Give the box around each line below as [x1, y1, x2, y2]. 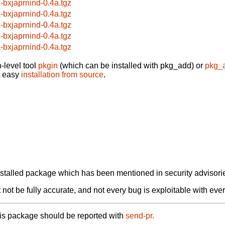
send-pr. [126, 211, 154, 220]
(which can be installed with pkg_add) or [58, 61, 205, 70]
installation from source [21, 70, 103, 79]
